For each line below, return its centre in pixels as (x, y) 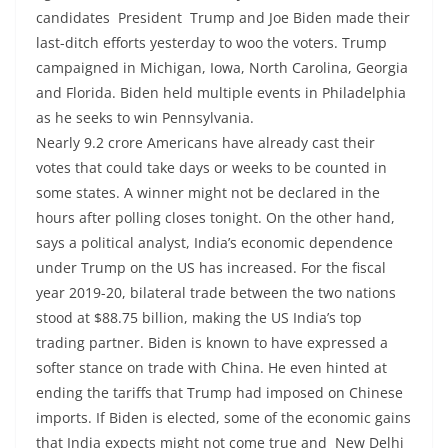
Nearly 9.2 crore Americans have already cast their (205, 142)
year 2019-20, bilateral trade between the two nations (216, 292)
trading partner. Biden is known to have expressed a (212, 342)
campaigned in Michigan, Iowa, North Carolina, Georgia (222, 67)
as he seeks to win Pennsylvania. (145, 117)
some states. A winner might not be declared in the (208, 192)
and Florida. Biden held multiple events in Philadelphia (221, 92)
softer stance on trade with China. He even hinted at (211, 367)
